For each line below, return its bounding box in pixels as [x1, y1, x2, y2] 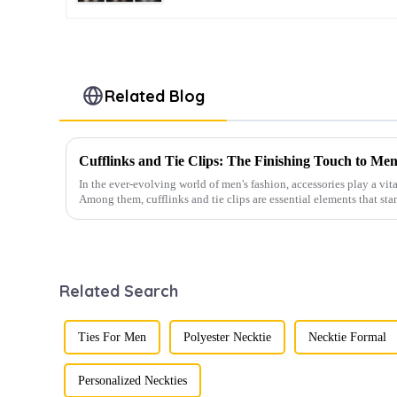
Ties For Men [78, 331, 147, 344]
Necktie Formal [308, 331, 387, 344]
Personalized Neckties [78, 374, 188, 387]
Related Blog [104, 86, 205, 106]
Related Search [59, 281, 179, 301]
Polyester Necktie [183, 331, 272, 344]
